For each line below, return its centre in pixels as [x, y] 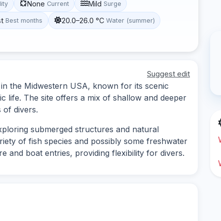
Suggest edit [168, 74]
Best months [24, 20]
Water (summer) [130, 20]
